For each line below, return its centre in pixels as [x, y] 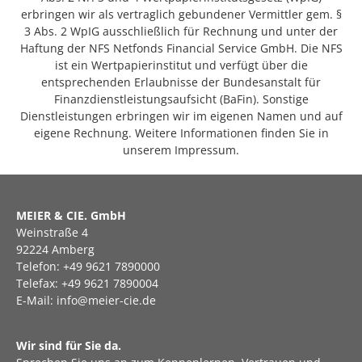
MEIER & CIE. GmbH [71, 216]
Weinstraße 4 [52, 233]
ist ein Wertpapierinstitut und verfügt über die [181, 65]
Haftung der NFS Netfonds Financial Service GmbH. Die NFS [181, 48]
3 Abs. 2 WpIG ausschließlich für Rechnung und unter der [181, 32]
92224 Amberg [55, 250]
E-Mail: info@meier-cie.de [86, 301]
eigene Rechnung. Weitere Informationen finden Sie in [181, 133]
